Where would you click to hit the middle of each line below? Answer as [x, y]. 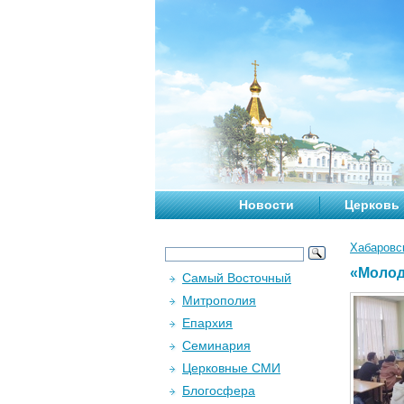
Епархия [207, 323]
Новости [266, 205]
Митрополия [219, 300]
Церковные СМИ [231, 368]
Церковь [372, 205]
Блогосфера [219, 390]
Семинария [216, 345]
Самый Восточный [237, 278]
